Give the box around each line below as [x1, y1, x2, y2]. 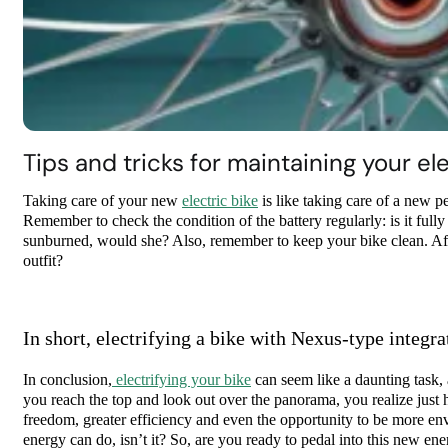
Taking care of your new [23, 192, 182, 211]
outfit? [23, 252, 63, 271]
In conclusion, [23, 371, 112, 390]
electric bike [182, 192, 258, 211]
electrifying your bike [112, 371, 251, 390]
